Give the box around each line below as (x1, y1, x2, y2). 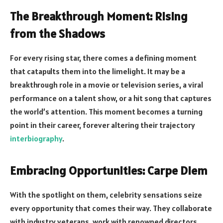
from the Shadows (10, 26, 105, 42)
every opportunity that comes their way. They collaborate (10, 203, 212, 213)
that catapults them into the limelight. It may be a (10, 66, 185, 77)
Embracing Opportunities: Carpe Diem (10, 162, 208, 178)
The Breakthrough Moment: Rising (10, 8, 188, 24)
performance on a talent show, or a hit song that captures (10, 93, 212, 104)
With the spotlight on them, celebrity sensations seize (10, 189, 202, 200)
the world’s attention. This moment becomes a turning (10, 107, 203, 117)
